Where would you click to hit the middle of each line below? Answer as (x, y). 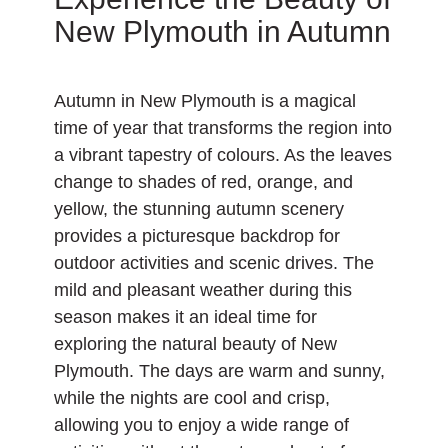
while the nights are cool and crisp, (192, 398)
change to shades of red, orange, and (203, 182)
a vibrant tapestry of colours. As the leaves (223, 155)
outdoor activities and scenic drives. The (214, 263)
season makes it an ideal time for (185, 317)
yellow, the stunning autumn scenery (199, 209)
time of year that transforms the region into (223, 128)
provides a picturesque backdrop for (197, 236)
